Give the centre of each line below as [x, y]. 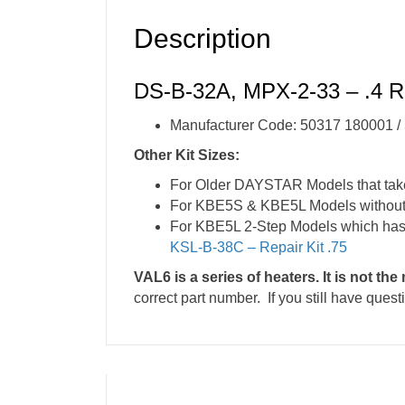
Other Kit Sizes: [187, 155]
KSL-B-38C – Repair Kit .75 [259, 248]
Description [202, 39]
